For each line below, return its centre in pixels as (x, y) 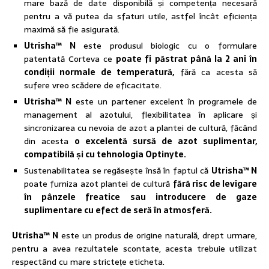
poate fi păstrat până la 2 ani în (187, 59)
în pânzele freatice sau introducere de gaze (141, 197)
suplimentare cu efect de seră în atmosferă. (118, 210)
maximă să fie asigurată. (72, 30)
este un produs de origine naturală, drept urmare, (158, 236)
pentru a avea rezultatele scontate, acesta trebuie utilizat (134, 249)
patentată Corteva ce (70, 59)
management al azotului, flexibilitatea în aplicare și (141, 115)
